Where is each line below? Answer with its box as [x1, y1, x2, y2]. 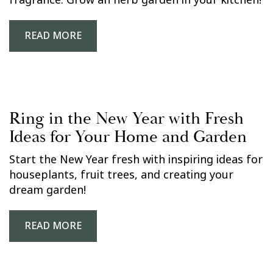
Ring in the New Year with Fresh [9, 108, 244, 129]
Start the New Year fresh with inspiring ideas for [9, 152, 263, 168]
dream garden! [9, 182, 86, 198]
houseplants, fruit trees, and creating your [9, 167, 233, 183]
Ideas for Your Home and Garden [9, 126, 247, 147]
